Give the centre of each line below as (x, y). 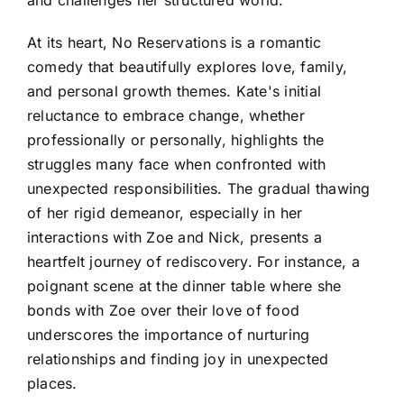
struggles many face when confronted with (177, 164)
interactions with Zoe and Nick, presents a (175, 237)
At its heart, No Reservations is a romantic (174, 42)
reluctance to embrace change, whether (166, 115)
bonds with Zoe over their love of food (164, 310)
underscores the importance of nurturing (169, 334)
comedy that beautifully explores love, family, (188, 66)
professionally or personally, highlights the (176, 139)
